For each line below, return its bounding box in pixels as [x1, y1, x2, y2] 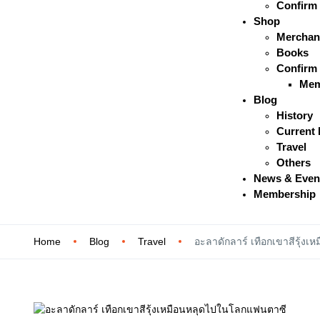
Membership [254, 187, 316, 200]
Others [276, 156, 311, 169]
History [276, 109, 314, 121]
